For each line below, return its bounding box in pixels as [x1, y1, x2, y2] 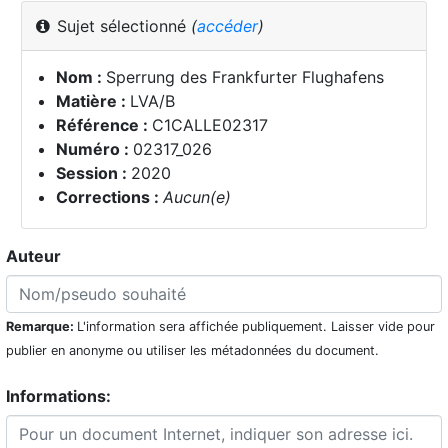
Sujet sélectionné [52, 16, 191, 36]
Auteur [6, 245, 61, 266]
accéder [197, 16, 258, 36]
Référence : [55, 115, 152, 136]
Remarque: [6, 318, 77, 334]
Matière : [55, 91, 130, 112]
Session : [55, 163, 131, 184]
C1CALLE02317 [151, 115, 268, 136]
